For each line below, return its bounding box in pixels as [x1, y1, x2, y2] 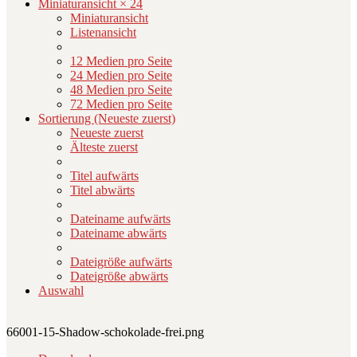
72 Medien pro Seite [70, 97, 172, 112]
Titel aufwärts [70, 169, 139, 183]
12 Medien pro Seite [70, 54, 172, 69]
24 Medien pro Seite [70, 69, 172, 83]
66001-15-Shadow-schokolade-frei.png [6, 325, 204, 339]
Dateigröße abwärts [70, 269, 168, 284]
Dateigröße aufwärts [70, 255, 172, 269]
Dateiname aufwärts [70, 212, 171, 226]
